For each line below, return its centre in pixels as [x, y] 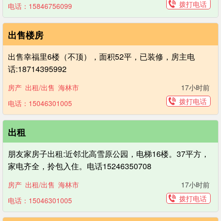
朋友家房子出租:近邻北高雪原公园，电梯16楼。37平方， [109, 154]
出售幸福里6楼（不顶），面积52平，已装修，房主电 [101, 56]
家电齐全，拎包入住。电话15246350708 [80, 166]
